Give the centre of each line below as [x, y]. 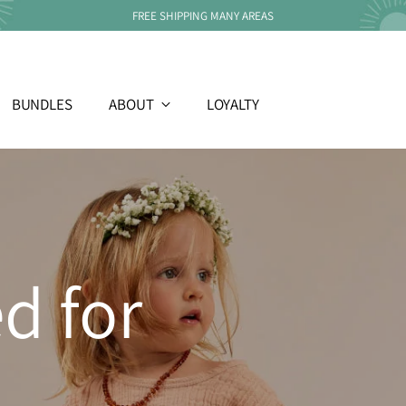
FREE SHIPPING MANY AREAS [203, 15]
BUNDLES [42, 104]
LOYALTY [232, 104]
